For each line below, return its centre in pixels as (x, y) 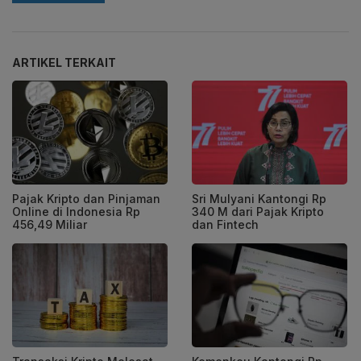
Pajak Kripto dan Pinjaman (86, 199)
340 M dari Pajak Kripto (258, 212)
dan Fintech (225, 225)
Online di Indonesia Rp (76, 212)
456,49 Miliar (50, 225)
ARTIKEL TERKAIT (64, 63)
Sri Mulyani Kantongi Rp (259, 199)
